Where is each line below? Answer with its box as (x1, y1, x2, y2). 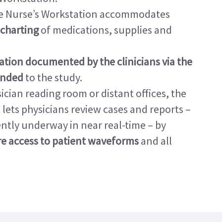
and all (139, 134, 172, 148)
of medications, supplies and (39, 23, 172, 37)
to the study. (23, 70, 82, 84)
